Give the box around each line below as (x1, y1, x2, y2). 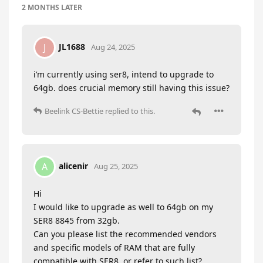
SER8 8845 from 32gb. (33, 215, 120, 227)
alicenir (59, 160, 88, 171)
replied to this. (103, 106, 155, 117)
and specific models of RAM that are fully (33, 242, 195, 254)
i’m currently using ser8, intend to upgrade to (33, 69, 214, 80)
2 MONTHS (22, 2, 59, 13)
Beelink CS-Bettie (45, 106, 103, 117)
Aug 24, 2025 (91, 41, 135, 52)
